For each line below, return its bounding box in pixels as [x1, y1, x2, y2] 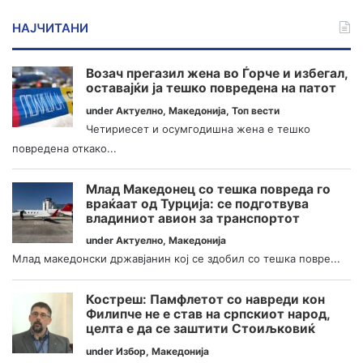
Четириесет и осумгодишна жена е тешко [86, 122, 310, 136]
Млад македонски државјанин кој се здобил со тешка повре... [12, 252, 340, 266]
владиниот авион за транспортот [86, 210, 300, 226]
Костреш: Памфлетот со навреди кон [86, 292, 325, 308]
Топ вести [232, 105, 280, 117]
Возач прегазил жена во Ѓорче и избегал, [86, 66, 348, 82]
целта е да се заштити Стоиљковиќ [86, 321, 315, 337]
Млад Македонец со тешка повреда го [86, 181, 331, 197]
